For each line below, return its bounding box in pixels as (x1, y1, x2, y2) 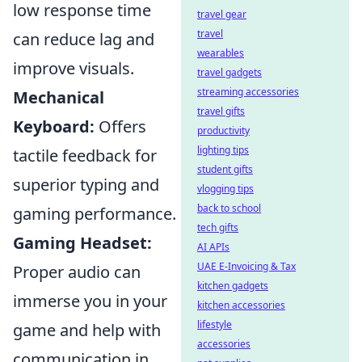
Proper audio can (13, 261, 141, 284)
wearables (197, 46, 244, 60)
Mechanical (13, 86, 104, 109)
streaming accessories (197, 85, 299, 99)
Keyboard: (13, 116, 95, 138)
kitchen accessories (197, 298, 285, 312)
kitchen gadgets (197, 279, 268, 293)
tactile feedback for (13, 145, 157, 167)
